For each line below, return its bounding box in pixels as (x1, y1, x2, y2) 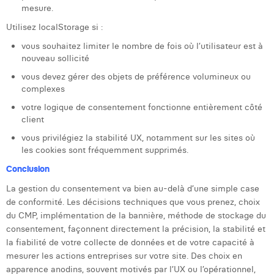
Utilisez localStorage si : (6, 21, 103, 32)
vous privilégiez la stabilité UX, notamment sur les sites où (21, 132, 255, 143)
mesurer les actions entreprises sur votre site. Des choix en (6, 250, 242, 261)
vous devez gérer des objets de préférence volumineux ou (21, 71, 251, 82)
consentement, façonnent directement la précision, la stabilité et (6, 223, 265, 234)
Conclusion (6, 163, 50, 174)
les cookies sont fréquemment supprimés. (21, 144, 188, 155)
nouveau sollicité (21, 53, 89, 64)
